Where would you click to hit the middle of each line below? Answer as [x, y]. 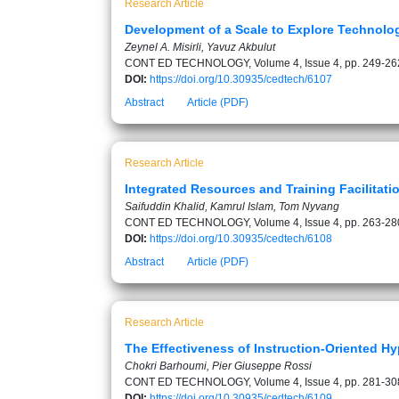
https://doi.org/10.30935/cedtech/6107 [241, 79]
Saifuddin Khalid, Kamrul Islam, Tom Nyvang [232, 207]
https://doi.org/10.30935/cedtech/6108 [241, 239]
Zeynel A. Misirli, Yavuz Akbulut [200, 47]
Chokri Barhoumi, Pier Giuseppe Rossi [218, 366]
